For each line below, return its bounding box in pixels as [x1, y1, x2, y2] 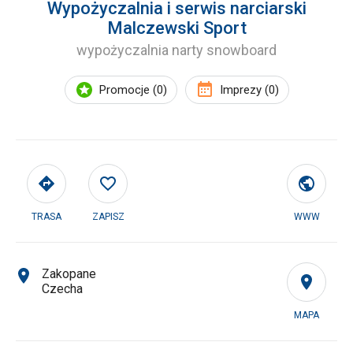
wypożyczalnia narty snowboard [76, 42, 277, 58]
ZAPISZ [91, 211, 124, 222]
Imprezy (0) [219, 83, 279, 97]
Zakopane [42, 266, 96, 281]
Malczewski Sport [106, 18, 247, 38]
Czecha [42, 281, 83, 296]
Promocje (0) [98, 83, 167, 97]
